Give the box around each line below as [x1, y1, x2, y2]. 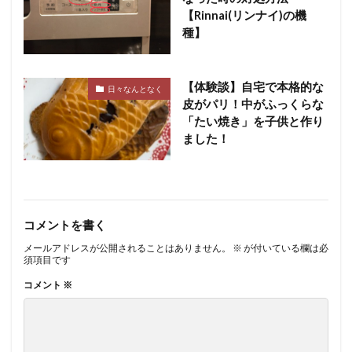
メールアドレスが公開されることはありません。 [24, 242, 231, 255]
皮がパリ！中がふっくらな [181, 97, 324, 112]
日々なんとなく [107, 83, 163, 93]
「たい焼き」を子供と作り [181, 114, 324, 129]
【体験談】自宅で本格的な [181, 79, 324, 94]
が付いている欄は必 [242, 242, 328, 255]
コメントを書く [24, 218, 106, 233]
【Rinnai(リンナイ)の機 [181, 8, 306, 23]
